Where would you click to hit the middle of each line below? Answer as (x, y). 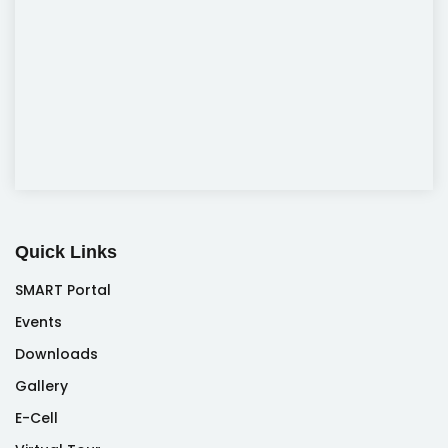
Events (38, 322)
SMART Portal (63, 290)
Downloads (56, 354)
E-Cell (36, 418)
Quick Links (66, 252)
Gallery (41, 386)
